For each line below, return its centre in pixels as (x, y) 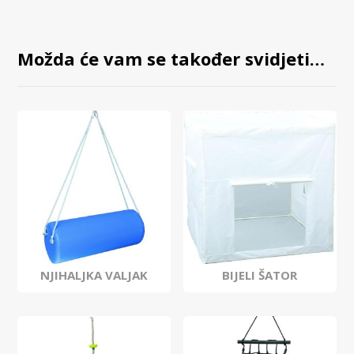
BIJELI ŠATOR (260, 275)
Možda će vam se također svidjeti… (171, 59)
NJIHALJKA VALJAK (94, 275)
